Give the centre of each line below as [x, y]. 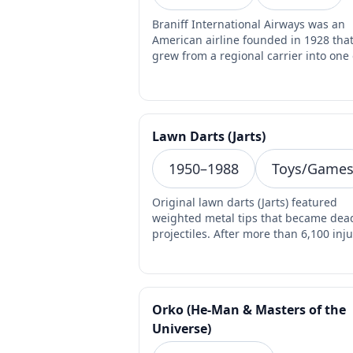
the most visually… [201, 72]
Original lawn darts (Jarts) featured [245, 203]
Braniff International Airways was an [249, 24]
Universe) [182, 329]
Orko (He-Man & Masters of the [249, 310]
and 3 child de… [194, 250]
